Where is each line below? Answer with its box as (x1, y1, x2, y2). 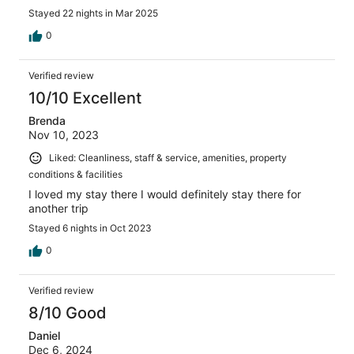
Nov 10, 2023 (28, 128, 99, 142)
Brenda (28, 114, 66, 128)
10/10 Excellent (28, 88, 141, 108)
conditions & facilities (28, 168, 122, 180)
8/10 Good (28, 303, 107, 322)
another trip (28, 201, 88, 215)
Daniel (28, 328, 60, 342)
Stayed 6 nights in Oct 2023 (28, 221, 152, 234)
